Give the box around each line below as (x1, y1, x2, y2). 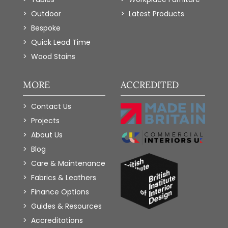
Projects (31, 115, 60, 126)
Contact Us (31, 101, 71, 111)
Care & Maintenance (31, 158, 105, 168)
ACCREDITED (121, 78, 179, 91)
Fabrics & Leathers (31, 172, 96, 183)
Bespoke (31, 23, 61, 33)
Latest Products (129, 9, 185, 19)
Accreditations (31, 215, 83, 225)
